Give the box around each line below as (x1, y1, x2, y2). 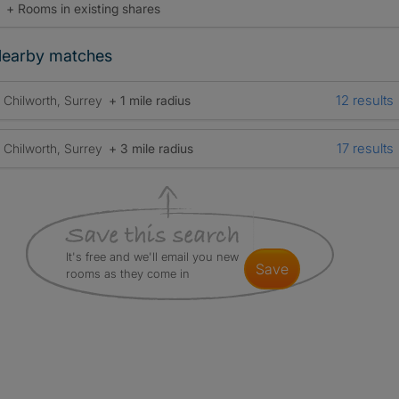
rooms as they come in (65, 266, 190, 281)
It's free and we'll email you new (65, 249, 239, 264)
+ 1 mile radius (108, 93, 191, 108)
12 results (335, 92, 394, 109)
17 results (336, 140, 394, 157)
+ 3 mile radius (108, 141, 193, 156)
